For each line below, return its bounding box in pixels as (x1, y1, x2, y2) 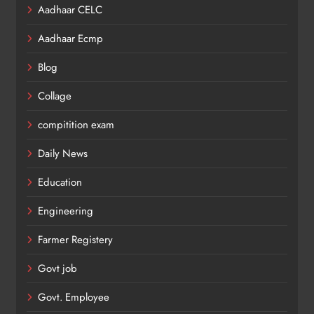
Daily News (38, 145, 88, 161)
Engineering (38, 203, 93, 219)
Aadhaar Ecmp (38, 30, 103, 46)
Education (38, 174, 82, 190)
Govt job (38, 260, 77, 276)
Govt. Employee (38, 289, 109, 305)
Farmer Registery (38, 231, 113, 247)
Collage (38, 88, 71, 104)
